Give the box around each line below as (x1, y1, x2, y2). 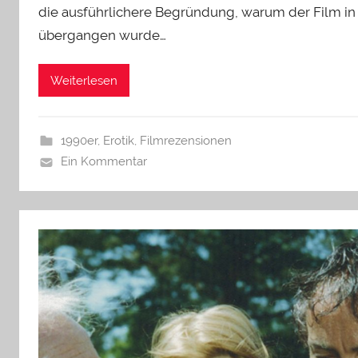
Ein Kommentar (60, 154, 147, 169)
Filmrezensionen (139, 133, 232, 149)
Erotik (102, 133, 134, 149)
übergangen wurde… (38, 27, 166, 43)
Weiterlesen (50, 73, 117, 88)
